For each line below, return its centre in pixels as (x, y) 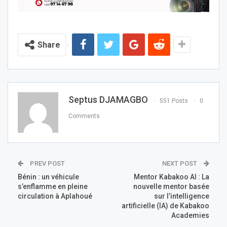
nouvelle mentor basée (171, 187)
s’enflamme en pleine (53, 187)
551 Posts (174, 101)
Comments (84, 116)
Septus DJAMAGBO (108, 100)
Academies (190, 216)
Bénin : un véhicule (48, 177)
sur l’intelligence (182, 196)
